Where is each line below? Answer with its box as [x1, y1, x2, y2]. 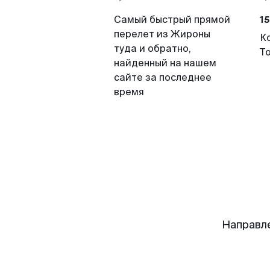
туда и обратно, [114, 42, 191, 55]
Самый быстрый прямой [114, 13, 230, 26]
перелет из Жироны [114, 28, 210, 40]
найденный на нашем [114, 57, 216, 69]
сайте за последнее [114, 71, 212, 84]
